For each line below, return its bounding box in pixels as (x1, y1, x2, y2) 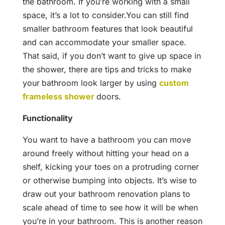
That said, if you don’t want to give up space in (22, 51, 201, 61)
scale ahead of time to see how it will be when (22, 202, 198, 213)
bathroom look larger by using (41, 78, 159, 88)
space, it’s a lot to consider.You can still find (22, 10, 189, 21)
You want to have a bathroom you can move (22, 135, 191, 145)
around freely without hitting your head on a (22, 148, 189, 159)
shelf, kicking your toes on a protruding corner (22, 162, 199, 172)
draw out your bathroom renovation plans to (22, 189, 190, 199)
